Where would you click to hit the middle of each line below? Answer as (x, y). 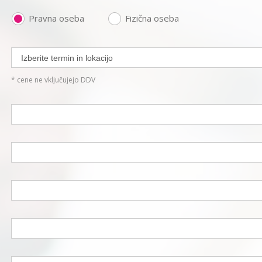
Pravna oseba (56, 18)
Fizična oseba (152, 18)
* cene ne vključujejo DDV (53, 80)
